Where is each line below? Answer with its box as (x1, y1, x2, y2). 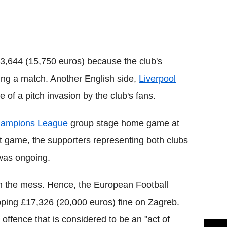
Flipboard (135, 6, 183, 18)
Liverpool (139, 73, 176, 84)
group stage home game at (68, 118, 179, 128)
